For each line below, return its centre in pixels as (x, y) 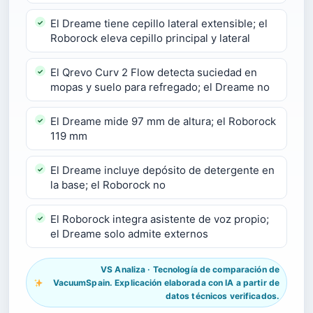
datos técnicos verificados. (222, 296)
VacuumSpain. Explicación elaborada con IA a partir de (166, 283)
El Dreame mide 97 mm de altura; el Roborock (163, 121)
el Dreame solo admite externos (129, 234)
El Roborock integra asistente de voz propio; (160, 219)
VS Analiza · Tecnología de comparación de (190, 269)
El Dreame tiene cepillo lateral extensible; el (159, 23)
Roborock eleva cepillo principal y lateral (150, 38)
